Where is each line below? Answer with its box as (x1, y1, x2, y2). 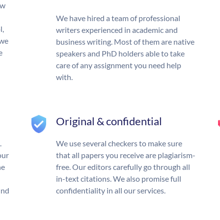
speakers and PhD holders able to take (56, 49, 185, 58)
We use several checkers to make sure (56, 138, 182, 148)
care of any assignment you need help (56, 60, 181, 70)
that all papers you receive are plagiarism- (56, 150, 195, 160)
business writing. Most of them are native (56, 37, 194, 47)
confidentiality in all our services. (56, 186, 165, 195)
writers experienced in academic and (56, 25, 178, 35)
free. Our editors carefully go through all (56, 162, 190, 172)
